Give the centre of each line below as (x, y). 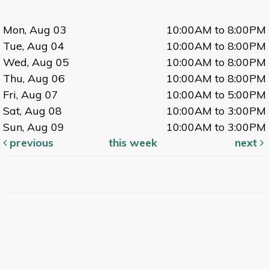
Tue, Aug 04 (34, 46)
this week (133, 143)
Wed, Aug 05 (36, 62)
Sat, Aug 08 (32, 111)
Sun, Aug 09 (34, 127)
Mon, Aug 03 (35, 30)
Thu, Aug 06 (34, 79)
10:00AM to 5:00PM (216, 95)
